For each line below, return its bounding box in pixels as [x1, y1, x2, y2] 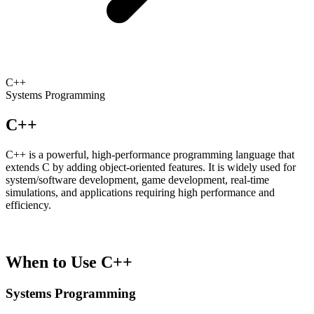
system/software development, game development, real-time [6, 173, 269, 186]
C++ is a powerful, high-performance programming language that [6, 148, 294, 161]
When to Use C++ [6, 252, 132, 271]
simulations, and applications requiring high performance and [6, 186, 275, 198]
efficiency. [6, 198, 51, 211]
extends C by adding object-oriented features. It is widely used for [6, 161, 296, 173]
